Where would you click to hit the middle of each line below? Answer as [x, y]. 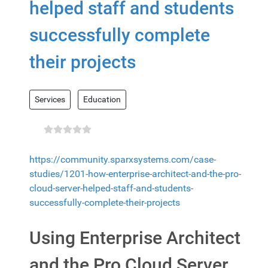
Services [50, 99]
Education [102, 99]
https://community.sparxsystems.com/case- [123, 159]
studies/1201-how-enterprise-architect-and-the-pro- [135, 173]
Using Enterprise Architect [135, 237]
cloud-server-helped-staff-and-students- [111, 188]
